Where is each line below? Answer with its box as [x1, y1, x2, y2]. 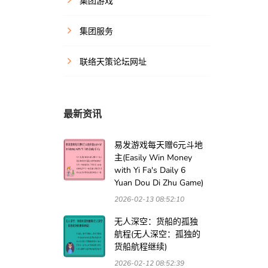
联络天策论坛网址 [80, 56, 147, 68]
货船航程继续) [114, 241, 167, 253]
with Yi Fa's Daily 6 [114, 165, 185, 176]
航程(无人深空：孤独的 [114, 229, 200, 240]
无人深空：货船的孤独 [114, 216, 198, 228]
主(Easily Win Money [114, 152, 192, 164]
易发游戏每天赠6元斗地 [114, 139, 203, 151]
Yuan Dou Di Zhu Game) [114, 177, 203, 189]
